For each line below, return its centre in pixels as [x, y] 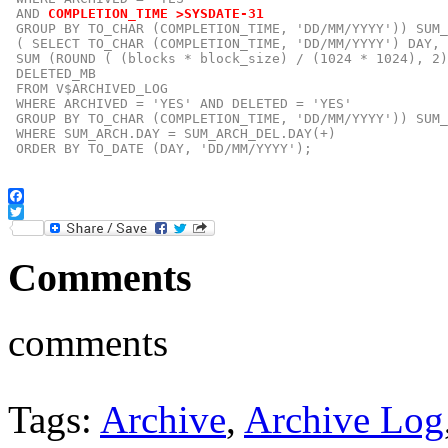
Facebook [39, 211]
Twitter [66, 227]
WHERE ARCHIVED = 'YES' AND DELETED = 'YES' [180, 103]
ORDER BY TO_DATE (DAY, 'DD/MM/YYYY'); [160, 148]
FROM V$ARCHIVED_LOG [88, 88]
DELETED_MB [52, 73]
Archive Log [344, 419]
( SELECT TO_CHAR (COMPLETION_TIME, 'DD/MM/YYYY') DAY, [224, 43]
